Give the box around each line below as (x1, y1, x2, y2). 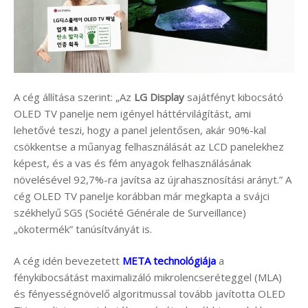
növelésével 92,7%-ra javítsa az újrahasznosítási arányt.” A (14, 172, 291, 186)
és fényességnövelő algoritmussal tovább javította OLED (14, 287, 285, 301)
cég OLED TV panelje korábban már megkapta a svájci (14, 188, 269, 203)
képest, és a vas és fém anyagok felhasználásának (14, 155, 251, 170)
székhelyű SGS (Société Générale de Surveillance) (14, 205, 246, 219)
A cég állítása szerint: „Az (14, 89, 134, 104)
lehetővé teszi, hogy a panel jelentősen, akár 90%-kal (14, 122, 266, 137)
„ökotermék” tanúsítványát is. (14, 221, 152, 236)
